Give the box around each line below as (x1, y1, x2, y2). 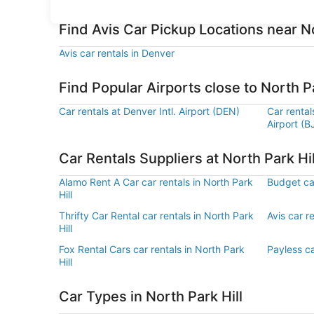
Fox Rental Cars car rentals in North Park (59, 243, 245, 255)
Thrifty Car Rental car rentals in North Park (59, 210, 254, 221)
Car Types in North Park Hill (59, 288, 243, 305)
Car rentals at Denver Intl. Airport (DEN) (59, 105, 240, 117)
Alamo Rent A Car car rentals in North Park (59, 176, 253, 188)
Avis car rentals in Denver (59, 47, 175, 59)
